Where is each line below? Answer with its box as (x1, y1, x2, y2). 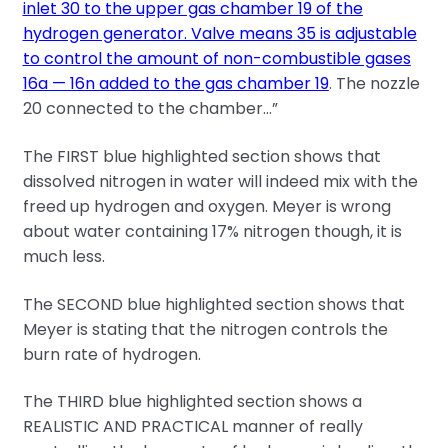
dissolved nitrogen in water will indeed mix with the (22, 170, 418, 194)
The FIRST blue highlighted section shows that (22, 145, 381, 169)
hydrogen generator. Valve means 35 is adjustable (22, 22, 417, 46)
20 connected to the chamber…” (22, 97, 278, 121)
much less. (22, 245, 105, 269)
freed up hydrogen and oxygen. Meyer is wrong (22, 195, 391, 219)
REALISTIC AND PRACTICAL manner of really (22, 415, 363, 439)
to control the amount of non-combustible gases (22, 47, 411, 71)
